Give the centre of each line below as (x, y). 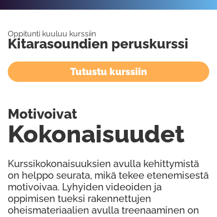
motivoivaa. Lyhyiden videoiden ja (85, 187)
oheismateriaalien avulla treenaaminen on (103, 210)
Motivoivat (43, 114)
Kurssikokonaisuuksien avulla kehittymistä (103, 164)
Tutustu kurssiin (108, 72)
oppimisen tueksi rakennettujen (79, 199)
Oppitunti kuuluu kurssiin (52, 34)
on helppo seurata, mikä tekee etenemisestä (108, 175)
